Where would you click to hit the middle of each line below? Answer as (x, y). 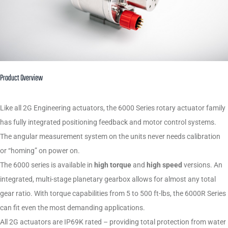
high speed (165, 165)
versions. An (203, 165)
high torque (113, 165)
